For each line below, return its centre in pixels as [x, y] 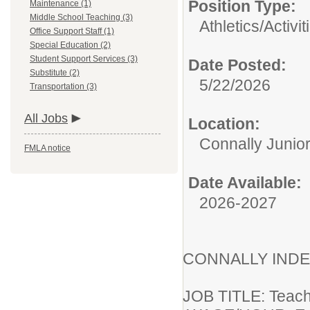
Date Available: [245, 183]
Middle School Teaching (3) [81, 17]
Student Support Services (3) [84, 59]
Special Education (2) [70, 45]
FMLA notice [47, 148]
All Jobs [46, 118]
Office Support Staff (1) [72, 31]
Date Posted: [237, 65]
